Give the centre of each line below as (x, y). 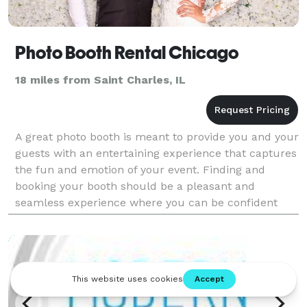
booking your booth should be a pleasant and (135, 186)
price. (30, 235)
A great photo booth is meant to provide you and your (157, 136)
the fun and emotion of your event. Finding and (140, 169)
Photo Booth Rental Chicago (127, 52)
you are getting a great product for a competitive (144, 219)
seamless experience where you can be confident (146, 202)
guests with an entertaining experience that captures (156, 153)
